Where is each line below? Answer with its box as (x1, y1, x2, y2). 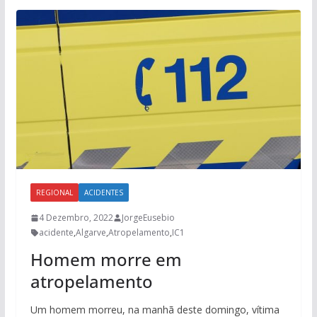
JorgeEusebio (121, 212, 175, 224)
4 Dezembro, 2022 (38, 212, 113, 224)
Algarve (75, 226, 106, 238)
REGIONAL (35, 188, 73, 197)
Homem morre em (30, 248, 182, 271)
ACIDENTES (83, 188, 123, 197)
